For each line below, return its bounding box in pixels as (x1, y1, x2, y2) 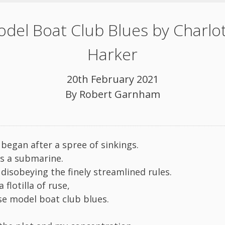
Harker (87, 43, 138, 65)
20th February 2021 (66, 72, 159, 86)
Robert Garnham (79, 87, 160, 101)
